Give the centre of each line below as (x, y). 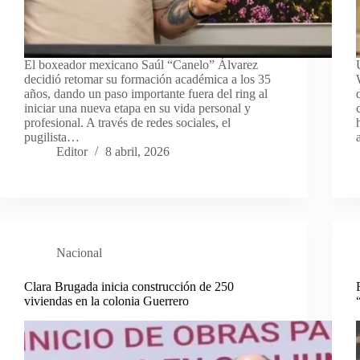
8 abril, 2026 (137, 152)
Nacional (79, 253)
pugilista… (52, 137)
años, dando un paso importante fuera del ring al (146, 94)
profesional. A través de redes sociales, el (127, 123)
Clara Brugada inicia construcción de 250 (129, 287)
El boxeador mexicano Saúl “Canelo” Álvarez (141, 65)
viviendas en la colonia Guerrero (106, 301)
